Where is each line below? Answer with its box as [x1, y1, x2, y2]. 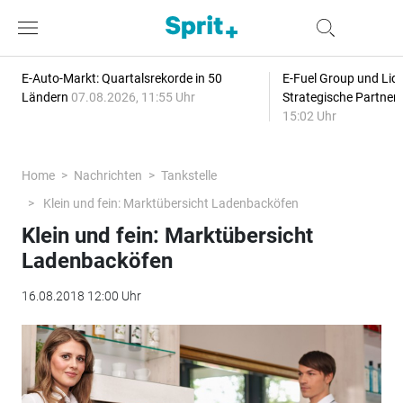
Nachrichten [73, 168, 142, 183]
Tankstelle [160, 168, 217, 183]
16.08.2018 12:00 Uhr [21, 289, 141, 303]
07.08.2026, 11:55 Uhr [70, 90, 195, 104]
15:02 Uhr [282, 109, 336, 123]
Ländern [21, 90, 71, 104]
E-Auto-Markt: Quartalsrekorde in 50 [21, 71, 222, 85]
